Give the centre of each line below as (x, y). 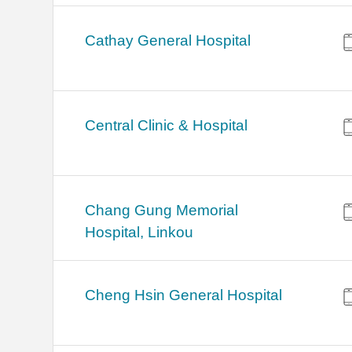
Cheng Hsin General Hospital (184, 295)
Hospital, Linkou (139, 233)
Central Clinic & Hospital (167, 126)
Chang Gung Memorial (162, 211)
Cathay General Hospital (168, 41)
